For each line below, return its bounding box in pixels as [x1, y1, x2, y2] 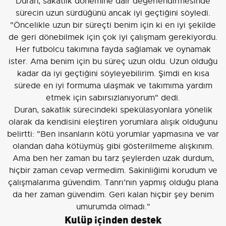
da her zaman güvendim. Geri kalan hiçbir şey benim [12, 189, 214, 200]
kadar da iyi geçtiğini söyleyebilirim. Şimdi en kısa [17, 68, 209, 79]
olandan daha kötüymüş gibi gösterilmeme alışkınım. [12, 141, 214, 151]
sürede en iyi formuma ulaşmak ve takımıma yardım [14, 80, 212, 91]
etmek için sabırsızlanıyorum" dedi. [46, 92, 180, 103]
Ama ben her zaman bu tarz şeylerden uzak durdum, [12, 153, 214, 163]
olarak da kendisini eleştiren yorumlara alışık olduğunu [9, 117, 217, 127]
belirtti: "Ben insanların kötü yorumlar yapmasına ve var [7, 129, 219, 139]
